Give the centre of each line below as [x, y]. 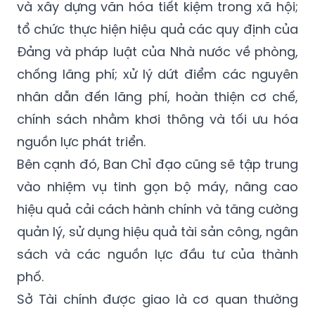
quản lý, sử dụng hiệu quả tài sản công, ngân [157, 232]
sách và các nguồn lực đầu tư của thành [157, 255]
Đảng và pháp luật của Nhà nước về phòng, [157, 52]
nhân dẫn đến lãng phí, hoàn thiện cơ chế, [157, 97]
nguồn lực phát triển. [81, 142]
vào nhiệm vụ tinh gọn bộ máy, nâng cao [157, 187]
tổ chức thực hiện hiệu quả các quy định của [157, 30]
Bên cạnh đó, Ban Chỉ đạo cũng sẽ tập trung [157, 165]
